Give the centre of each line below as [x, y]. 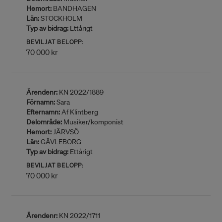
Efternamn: [43, 112]
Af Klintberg [79, 112]
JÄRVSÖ [65, 132]
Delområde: [44, 122]
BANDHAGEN [74, 8]
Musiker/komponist [93, 122]
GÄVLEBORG [60, 142]
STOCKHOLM [61, 18]
